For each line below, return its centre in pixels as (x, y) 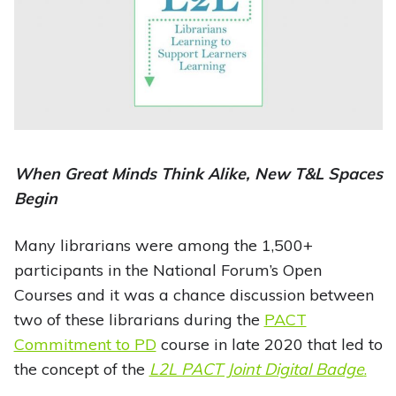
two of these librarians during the (139, 320)
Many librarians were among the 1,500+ (163, 246)
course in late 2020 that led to (269, 345)
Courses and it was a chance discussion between (194, 295)
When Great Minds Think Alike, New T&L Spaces (198, 174)
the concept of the (81, 369)
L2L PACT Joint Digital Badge (256, 369)
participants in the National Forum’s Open (168, 270)
